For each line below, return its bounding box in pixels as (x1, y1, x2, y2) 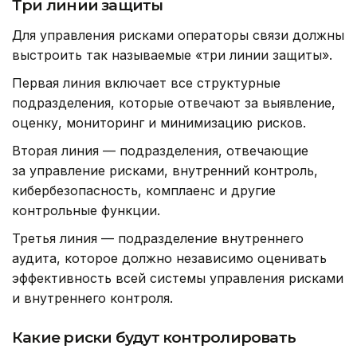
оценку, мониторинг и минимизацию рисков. (12, 115, 306, 131)
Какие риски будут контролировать (12, 328, 296, 347)
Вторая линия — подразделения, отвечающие (12, 143, 308, 159)
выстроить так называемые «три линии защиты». (12, 47, 332, 64)
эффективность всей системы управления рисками (12, 270, 343, 287)
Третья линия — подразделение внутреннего (12, 230, 304, 247)
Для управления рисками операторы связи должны (12, 27, 344, 44)
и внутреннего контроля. (12, 290, 173, 307)
